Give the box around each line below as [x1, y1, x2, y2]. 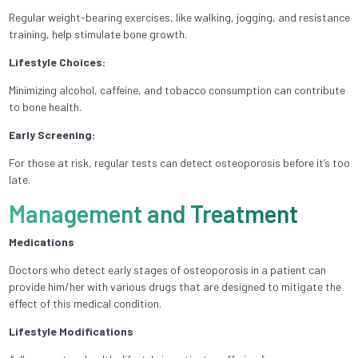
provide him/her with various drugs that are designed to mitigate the [8, 279, 341, 293]
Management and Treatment [8, 198, 298, 228]
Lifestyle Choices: [8, 54, 105, 69]
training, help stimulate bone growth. [8, 26, 187, 41]
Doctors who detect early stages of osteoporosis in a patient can [8, 262, 326, 276]
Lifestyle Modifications [8, 324, 133, 338]
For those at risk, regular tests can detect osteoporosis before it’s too [8, 155, 350, 169]
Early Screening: [8, 127, 95, 141]
